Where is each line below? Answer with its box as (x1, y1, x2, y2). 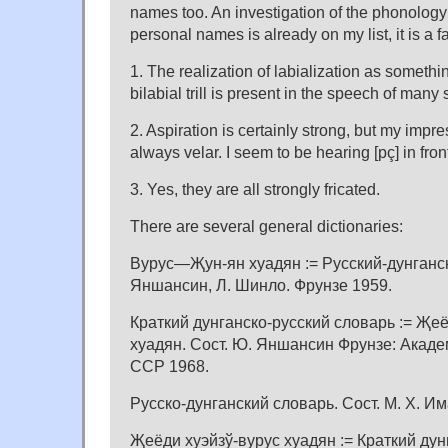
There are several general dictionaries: (130, 217, 403, 236)
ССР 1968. (130, 357, 209, 376)
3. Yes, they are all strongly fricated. (130, 180, 380, 199)
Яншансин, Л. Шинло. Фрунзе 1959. (130, 276, 392, 295)
